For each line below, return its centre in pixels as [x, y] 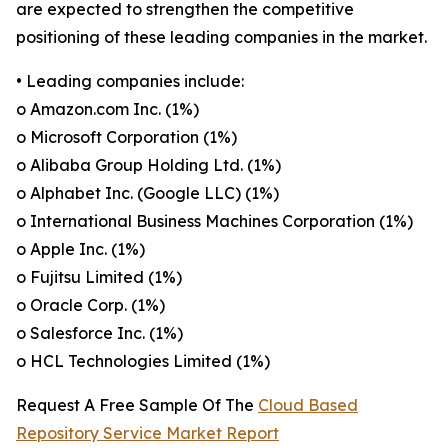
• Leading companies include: [130, 81]
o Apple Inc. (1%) [80, 249]
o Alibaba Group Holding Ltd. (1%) [148, 165]
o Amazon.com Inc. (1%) [107, 109]
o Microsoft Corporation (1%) [126, 137]
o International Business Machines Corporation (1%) [214, 221]
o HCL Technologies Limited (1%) [143, 361]
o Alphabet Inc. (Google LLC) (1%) [147, 193]
